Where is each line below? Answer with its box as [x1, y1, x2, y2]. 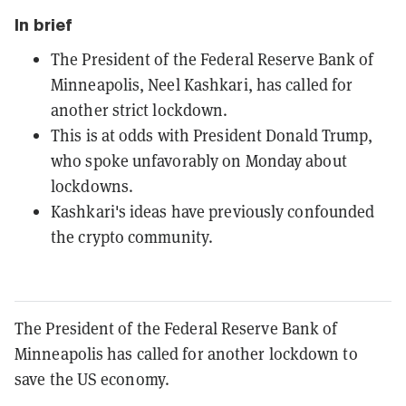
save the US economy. [14, 368, 170, 390]
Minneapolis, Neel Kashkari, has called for [51, 73, 353, 95]
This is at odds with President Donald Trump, [51, 124, 373, 146]
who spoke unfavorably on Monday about [51, 150, 347, 171]
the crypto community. [51, 226, 214, 247]
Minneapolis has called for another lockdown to [14, 343, 358, 364]
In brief [14, 14, 72, 34]
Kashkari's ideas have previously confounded [51, 200, 375, 222]
